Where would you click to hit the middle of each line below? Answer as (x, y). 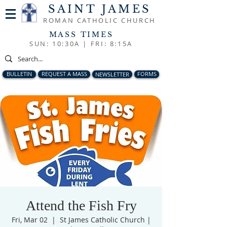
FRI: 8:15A (111, 44)
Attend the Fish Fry (81, 205)
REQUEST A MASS (64, 74)
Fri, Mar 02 (29, 220)
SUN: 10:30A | (60, 44)
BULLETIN (19, 74)
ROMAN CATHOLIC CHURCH (100, 20)
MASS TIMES (81, 34)
